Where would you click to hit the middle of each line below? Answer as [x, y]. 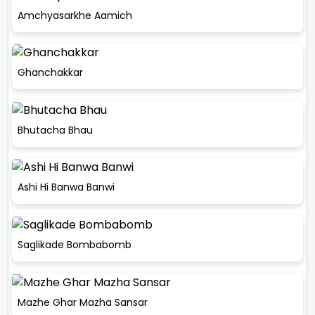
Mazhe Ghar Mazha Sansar [83, 302]
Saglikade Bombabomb [75, 244]
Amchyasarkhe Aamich [75, 15]
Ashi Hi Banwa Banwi [66, 187]
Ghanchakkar [50, 73]
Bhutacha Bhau [55, 130]
